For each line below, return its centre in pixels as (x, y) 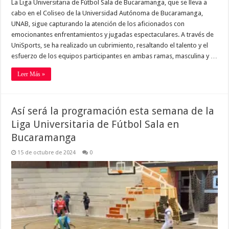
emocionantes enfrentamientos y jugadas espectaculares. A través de (113, 35)
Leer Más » (31, 74)
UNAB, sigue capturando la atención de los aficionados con (98, 24)
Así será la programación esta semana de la (113, 111)
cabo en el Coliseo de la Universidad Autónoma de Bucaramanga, (107, 13)
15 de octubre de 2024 (47, 153)
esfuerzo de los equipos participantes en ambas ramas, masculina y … (114, 56)
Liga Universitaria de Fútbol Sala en (95, 124)
